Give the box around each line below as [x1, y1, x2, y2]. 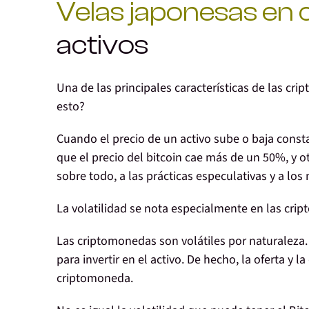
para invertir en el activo [57, 251, 181, 269]
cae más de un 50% [185, 149, 286, 167]
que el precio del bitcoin [57, 149, 185, 167]
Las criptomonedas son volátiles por [57, 232, 249, 250]
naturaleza [249, 232, 305, 250]
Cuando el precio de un [57, 130, 180, 148]
